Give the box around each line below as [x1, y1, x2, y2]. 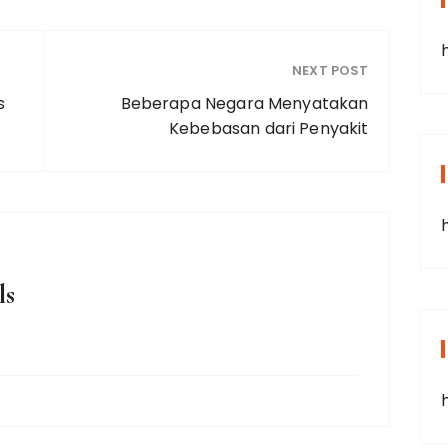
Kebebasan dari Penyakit [169, 117, 369, 140]
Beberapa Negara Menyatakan [120, 92, 369, 115]
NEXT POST [292, 61, 369, 80]
